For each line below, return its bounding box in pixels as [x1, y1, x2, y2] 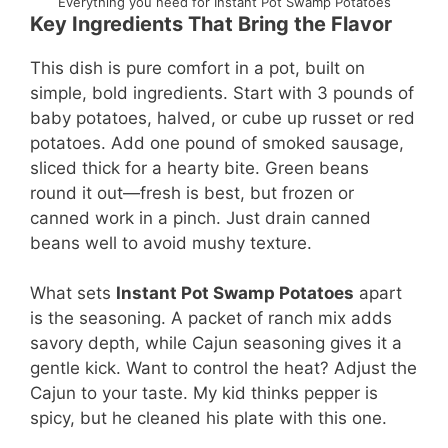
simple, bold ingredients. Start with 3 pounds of [30, 82, 414, 103]
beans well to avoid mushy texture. [30, 232, 312, 253]
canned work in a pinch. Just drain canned [30, 207, 371, 228]
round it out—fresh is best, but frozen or [30, 182, 354, 203]
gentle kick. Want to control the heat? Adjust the [30, 358, 417, 379]
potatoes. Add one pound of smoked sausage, [30, 132, 404, 153]
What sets [30, 283, 116, 304]
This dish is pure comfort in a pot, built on [30, 57, 365, 78]
